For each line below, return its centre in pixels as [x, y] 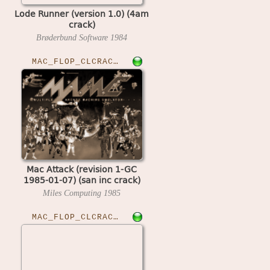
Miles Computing [73, 193]
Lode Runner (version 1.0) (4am [82, 13]
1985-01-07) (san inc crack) [82, 179]
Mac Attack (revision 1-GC [82, 168]
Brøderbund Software [73, 37]
